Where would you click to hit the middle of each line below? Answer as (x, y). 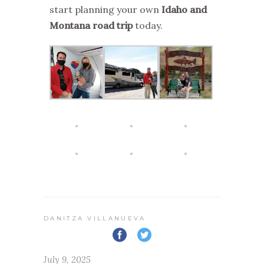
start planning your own (105, 10)
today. (148, 26)
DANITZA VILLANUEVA (95, 218)
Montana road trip (91, 26)
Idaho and (184, 10)
